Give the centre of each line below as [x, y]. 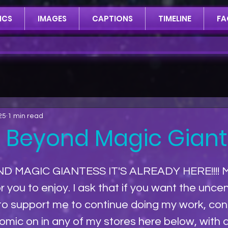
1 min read [25, 116]
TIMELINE [175, 19]
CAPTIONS [112, 19]
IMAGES [52, 19]
